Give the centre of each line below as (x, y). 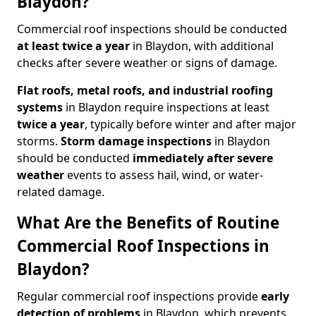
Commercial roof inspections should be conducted (152, 29)
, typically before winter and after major (190, 124)
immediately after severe (203, 158)
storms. (39, 141)
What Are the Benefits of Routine (148, 223)
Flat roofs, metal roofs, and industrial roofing (145, 91)
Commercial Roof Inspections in (143, 246)
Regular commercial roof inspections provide (139, 297)
